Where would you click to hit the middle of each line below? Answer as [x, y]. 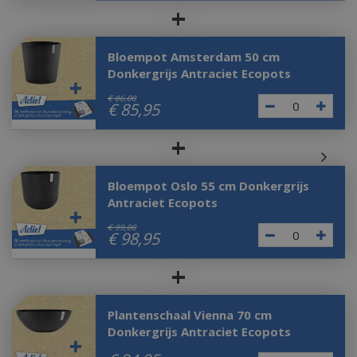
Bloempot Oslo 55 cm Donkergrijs [208, 185]
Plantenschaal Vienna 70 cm [189, 314]
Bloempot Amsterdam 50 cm [193, 56]
